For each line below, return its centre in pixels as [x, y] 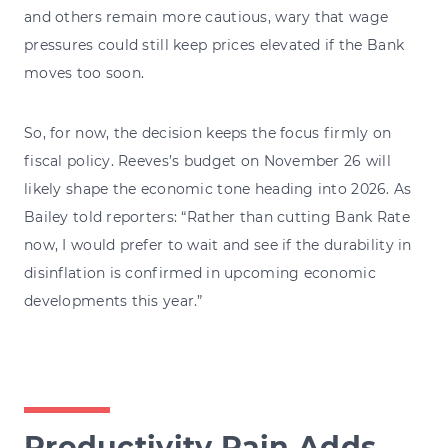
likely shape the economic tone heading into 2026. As [218, 188]
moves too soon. [84, 72]
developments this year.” [113, 300]
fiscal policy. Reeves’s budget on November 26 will [207, 160]
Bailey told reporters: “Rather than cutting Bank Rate [217, 216]
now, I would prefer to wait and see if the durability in [218, 244]
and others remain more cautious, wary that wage [206, 16]
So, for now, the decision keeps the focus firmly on [208, 132]
